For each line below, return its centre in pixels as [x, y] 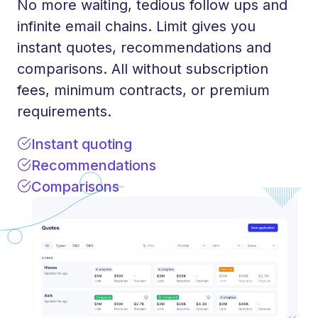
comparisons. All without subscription [143, 69]
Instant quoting [82, 144]
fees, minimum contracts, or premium [143, 90]
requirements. [64, 111]
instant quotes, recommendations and [144, 48]
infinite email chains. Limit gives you [136, 26]
